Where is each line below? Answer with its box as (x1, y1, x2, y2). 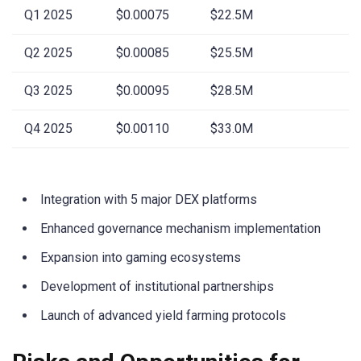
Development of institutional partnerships (40, 279, 274, 295)
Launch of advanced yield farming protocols (40, 308, 286, 324)
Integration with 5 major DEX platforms (40, 192, 257, 208)
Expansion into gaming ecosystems (40, 250, 241, 266)
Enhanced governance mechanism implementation (40, 221, 321, 237)
